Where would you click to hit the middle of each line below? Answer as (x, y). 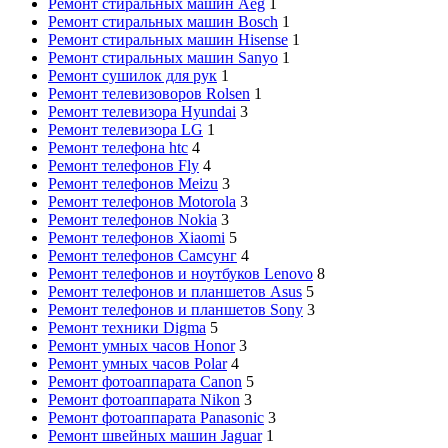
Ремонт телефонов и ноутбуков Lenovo (180, 273)
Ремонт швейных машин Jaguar (155, 435)
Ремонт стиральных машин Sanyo (163, 57)
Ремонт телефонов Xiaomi (136, 237)
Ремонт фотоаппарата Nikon (144, 399)
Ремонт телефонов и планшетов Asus (175, 291)
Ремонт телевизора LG (125, 129)
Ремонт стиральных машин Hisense (168, 39)
